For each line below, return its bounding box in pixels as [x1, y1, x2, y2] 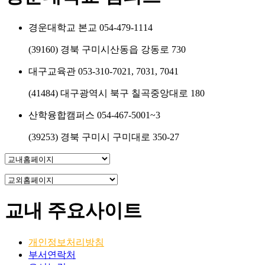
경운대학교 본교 [28, 22, 99, 33]
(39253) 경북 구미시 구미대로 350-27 [28, 132, 179, 143]
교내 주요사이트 [5, 199, 142, 221]
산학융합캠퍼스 [28, 110, 97, 121]
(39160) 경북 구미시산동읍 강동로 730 [28, 44, 186, 55]
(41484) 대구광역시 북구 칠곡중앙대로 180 [28, 88, 205, 99]
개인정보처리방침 [28, 237, 104, 248]
